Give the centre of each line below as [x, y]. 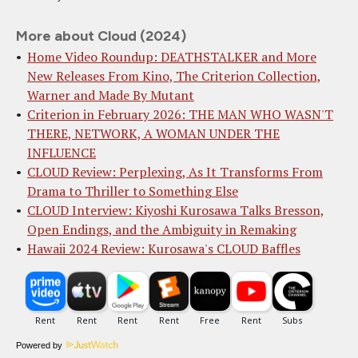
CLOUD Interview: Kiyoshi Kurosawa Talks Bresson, [176, 211]
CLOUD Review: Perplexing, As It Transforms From [175, 172]
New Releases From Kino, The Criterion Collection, [174, 76]
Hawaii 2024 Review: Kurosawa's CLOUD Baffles [164, 249]
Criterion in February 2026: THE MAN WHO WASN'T [180, 115]
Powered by [39, 346]
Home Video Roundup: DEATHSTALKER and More [172, 57]
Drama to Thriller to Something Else [133, 191]
